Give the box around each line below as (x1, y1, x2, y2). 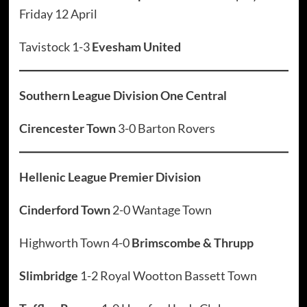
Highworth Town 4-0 (19, 235, 132, 251)
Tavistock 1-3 (19, 39, 92, 55)
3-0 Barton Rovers (115, 121, 215, 136)
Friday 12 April (19, 6, 97, 22)
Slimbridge (19, 268, 80, 284)
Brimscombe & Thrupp (131, 235, 254, 251)
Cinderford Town (19, 202, 112, 218)
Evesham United (91, 39, 181, 55)
